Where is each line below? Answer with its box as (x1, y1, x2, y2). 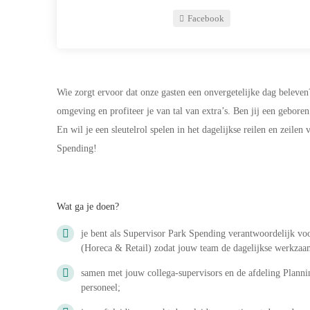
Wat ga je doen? (57, 201, 119, 212)
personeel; (81, 282, 120, 293)
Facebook (185, 13, 224, 24)
